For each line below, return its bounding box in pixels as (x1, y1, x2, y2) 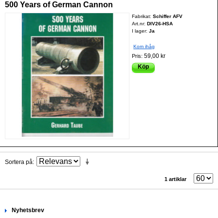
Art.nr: (132, 20, 147, 26)
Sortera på (5, 158, 33, 165)
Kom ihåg (133, 43, 155, 49)
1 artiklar (164, 176, 186, 182)
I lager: (132, 28, 148, 34)
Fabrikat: (132, 13, 153, 19)
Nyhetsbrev (12, 206, 44, 214)
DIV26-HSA (147, 20, 173, 26)
